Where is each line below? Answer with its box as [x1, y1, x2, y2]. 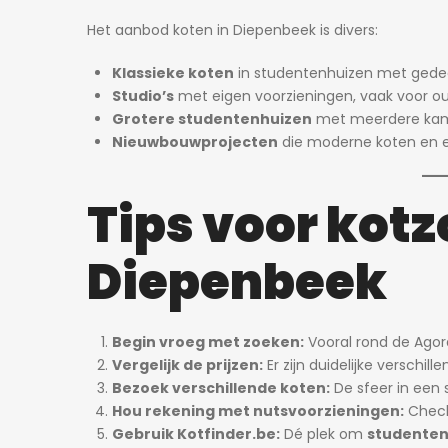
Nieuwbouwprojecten [112, 132, 278, 152]
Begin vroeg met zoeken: [112, 332, 304, 352]
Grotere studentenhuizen [112, 109, 312, 129]
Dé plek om [280, 424, 367, 444]
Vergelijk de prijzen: [112, 355, 263, 375]
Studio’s [112, 86, 174, 106]
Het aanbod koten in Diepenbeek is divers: [87, 20, 378, 40]
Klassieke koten [112, 63, 234, 83]
